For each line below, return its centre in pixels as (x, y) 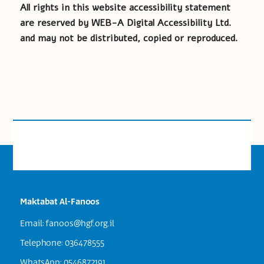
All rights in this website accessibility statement (125, 8)
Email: (33, 224)
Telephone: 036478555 (62, 243)
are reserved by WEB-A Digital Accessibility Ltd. (126, 23)
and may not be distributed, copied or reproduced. (129, 38)
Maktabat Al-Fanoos (60, 202)
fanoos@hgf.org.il (80, 224)
